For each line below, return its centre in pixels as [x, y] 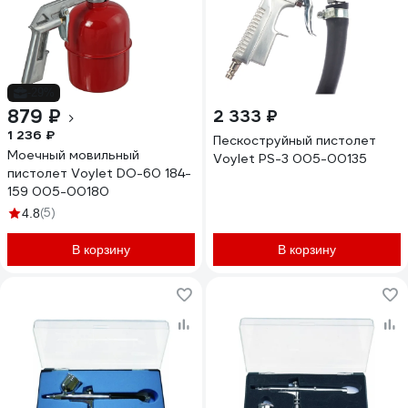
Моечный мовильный [73, 155]
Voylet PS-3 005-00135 [290, 158]
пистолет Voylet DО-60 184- [99, 173]
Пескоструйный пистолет [295, 140]
